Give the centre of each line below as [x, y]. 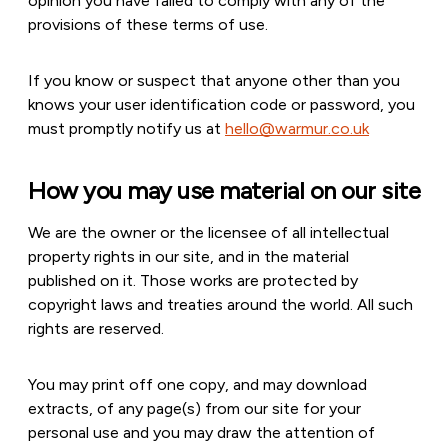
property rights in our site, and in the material [188, 256]
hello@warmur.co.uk [297, 128]
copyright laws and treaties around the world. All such [220, 304]
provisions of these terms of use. [148, 24]
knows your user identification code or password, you [221, 104]
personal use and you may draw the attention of [201, 432]
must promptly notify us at [126, 128]
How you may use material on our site [224, 190]
